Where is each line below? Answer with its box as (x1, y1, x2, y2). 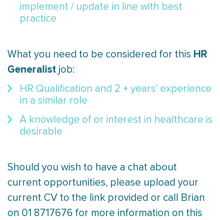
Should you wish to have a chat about (7, 162, 177, 173)
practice (20, 13, 56, 24)
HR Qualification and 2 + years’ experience (20, 83, 212, 94)
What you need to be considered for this (7, 49, 193, 60)
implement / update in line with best (20, 1, 182, 12)
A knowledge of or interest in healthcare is (20, 114, 213, 125)
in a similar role (20, 95, 87, 106)
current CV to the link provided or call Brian (7, 192, 205, 203)
